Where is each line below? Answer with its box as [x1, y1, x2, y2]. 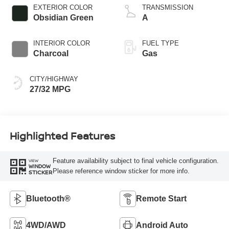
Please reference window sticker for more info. [52, 167, 190, 175]
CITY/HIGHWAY [29, 75, 78, 83]
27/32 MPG [29, 84, 71, 94]
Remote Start [136, 194, 187, 203]
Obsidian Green [33, 13, 94, 22]
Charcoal [33, 49, 68, 58]
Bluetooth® [26, 194, 71, 203]
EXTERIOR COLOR [33, 3, 93, 11]
